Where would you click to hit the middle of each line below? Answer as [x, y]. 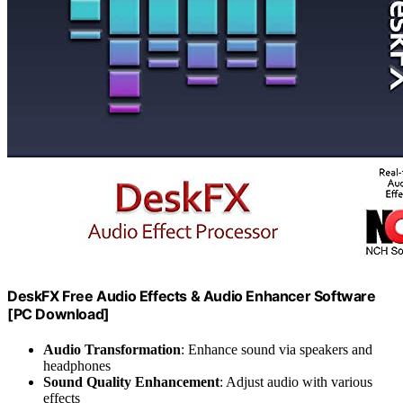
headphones [77, 366]
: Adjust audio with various [296, 382]
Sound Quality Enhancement [131, 382]
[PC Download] [58, 313]
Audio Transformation [112, 350]
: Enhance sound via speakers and [277, 350]
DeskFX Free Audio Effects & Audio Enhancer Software [192, 296]
